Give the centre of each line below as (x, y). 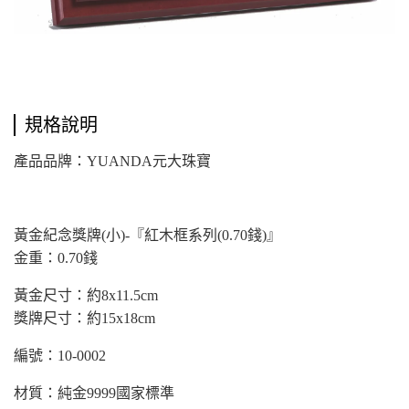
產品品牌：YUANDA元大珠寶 (112, 161)
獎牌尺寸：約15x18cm (84, 318)
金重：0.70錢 (56, 257)
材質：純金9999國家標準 (94, 393)
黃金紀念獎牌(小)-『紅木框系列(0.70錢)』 (147, 235)
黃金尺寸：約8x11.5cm (86, 295)
